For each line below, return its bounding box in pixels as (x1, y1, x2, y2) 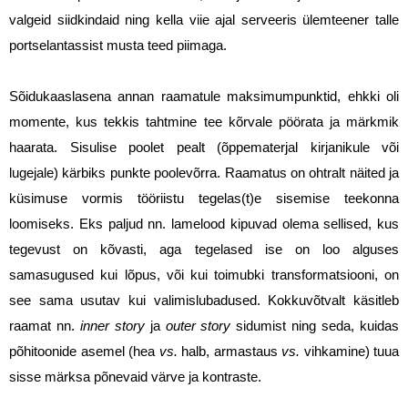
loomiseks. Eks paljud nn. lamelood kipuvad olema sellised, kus (9, 217, 399, 232)
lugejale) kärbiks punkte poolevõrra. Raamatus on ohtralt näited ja (9, 166, 399, 181)
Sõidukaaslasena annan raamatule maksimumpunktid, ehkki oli (9, 89, 399, 105)
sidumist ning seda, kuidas (230, 319, 400, 334)
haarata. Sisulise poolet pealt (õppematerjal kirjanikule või (9, 140, 399, 156)
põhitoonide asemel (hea (9, 344, 159, 360)
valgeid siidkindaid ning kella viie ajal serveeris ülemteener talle (9, 13, 399, 28)
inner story (79, 319, 145, 334)
